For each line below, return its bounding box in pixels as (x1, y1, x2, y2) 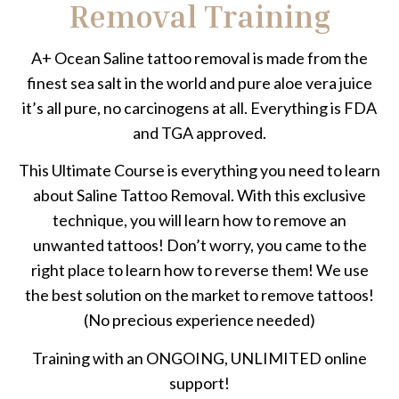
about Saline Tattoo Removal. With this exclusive (33, 185, 366, 206)
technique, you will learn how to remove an (53, 210, 346, 231)
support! (169, 372, 230, 393)
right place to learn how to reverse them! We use (30, 260, 369, 281)
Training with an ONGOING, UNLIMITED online (32, 347, 367, 368)
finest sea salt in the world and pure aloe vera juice (27, 72, 372, 93)
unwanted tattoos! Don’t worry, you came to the (32, 235, 367, 256)
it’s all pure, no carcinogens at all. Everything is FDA (22, 97, 377, 118)
